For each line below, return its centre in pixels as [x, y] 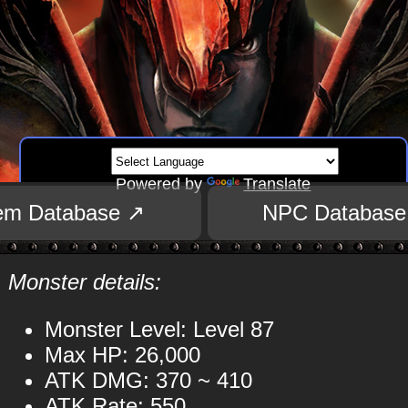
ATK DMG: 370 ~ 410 [148, 380]
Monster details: [84, 282]
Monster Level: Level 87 [159, 329]
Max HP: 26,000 [122, 355]
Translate [277, 184]
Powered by [162, 184]
